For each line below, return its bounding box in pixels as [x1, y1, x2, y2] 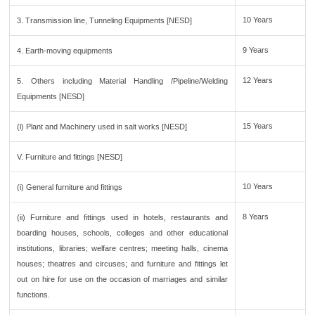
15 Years [243, 122, 274, 130]
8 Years [243, 212, 269, 221]
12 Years [243, 76, 274, 84]
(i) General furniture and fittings [17, 183, 123, 191]
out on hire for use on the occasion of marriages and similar [17, 275, 228, 283]
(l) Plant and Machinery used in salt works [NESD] [17, 122, 188, 131]
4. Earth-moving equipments [17, 46, 113, 55]
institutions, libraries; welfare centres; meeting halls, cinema [17, 244, 228, 252]
